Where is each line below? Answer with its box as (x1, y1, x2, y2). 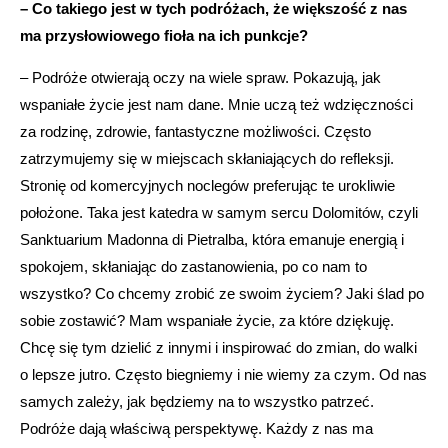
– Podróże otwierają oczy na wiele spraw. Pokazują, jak (20, 68, 381, 86)
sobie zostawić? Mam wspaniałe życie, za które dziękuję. (20, 311, 394, 329)
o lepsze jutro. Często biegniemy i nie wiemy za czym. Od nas (20, 365, 427, 383)
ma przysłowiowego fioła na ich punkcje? (20, 26, 308, 44)
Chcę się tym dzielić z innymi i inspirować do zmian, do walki (20, 338, 417, 356)
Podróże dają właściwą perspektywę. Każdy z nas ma (20, 419, 373, 437)
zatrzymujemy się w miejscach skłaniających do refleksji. (20, 149, 394, 167)
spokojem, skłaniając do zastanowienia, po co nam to (20, 257, 367, 275)
